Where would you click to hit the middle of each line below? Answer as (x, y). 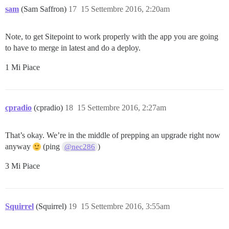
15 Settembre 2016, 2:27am (122, 107)
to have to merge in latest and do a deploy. (73, 48)
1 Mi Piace (22, 67)
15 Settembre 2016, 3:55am (125, 206)
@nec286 (80, 146)
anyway (19, 146)
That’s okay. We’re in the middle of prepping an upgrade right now (113, 135)
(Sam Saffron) (45, 9)
